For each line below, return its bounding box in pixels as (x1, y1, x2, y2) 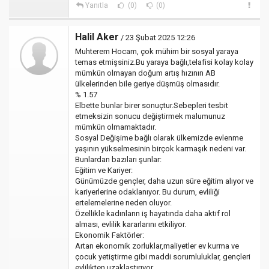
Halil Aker (75, 31, 119, 43)
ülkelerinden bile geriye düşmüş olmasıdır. (75, 79, 220, 89)
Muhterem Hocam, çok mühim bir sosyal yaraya (75, 47, 238, 56)
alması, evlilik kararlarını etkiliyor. (75, 220, 186, 229)
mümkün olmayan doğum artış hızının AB (75, 68, 216, 78)
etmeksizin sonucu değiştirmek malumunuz (75, 112, 225, 121)
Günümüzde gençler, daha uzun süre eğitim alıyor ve (75, 177, 253, 186)
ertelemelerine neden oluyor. (75, 198, 172, 208)
